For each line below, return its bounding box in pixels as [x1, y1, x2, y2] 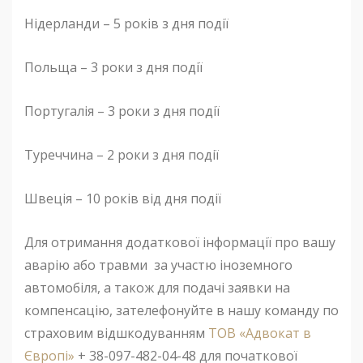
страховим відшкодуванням [24, 324, 208, 342]
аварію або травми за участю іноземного [24, 256, 293, 274]
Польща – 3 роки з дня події [24, 58, 203, 76]
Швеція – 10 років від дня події [24, 190, 221, 207]
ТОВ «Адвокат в [208, 324, 311, 342]
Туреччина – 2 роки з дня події [24, 146, 219, 164]
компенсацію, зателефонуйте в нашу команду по [24, 301, 339, 319]
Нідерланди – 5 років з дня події [24, 15, 228, 32]
